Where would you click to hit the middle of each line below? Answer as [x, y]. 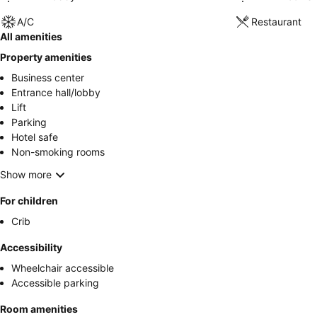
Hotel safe [35, 137]
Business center [48, 77]
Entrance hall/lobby [56, 92]
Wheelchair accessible [63, 267]
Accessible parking [55, 282]
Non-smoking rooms [58, 151]
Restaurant [276, 22]
